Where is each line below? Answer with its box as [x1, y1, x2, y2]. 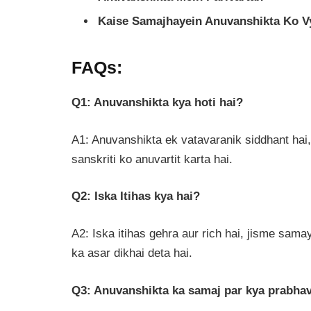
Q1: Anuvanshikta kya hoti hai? [72, 96, 243, 110]
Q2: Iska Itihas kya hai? [72, 190, 200, 203]
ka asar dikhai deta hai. [72, 246, 192, 260]
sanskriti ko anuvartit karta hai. [72, 152, 233, 166]
